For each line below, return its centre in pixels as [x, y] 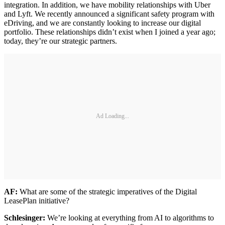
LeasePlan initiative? [37, 200]
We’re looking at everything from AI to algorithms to [130, 217]
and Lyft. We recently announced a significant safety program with [109, 14]
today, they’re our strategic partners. [61, 41]
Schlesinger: [25, 217]
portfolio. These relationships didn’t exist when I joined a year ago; [110, 32]
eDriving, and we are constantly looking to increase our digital [102, 23]
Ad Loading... [113, 116]
